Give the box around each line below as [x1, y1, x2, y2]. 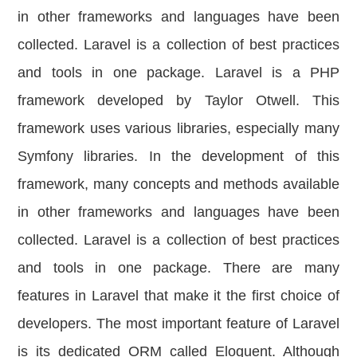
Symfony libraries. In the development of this [18, 148, 339, 165]
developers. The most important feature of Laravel [18, 316, 339, 332]
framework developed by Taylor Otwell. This [18, 92, 339, 109]
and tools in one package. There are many [18, 260, 339, 277]
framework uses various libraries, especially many [18, 120, 339, 137]
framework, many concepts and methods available [18, 176, 339, 193]
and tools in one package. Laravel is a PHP [18, 65, 339, 81]
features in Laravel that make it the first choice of [18, 288, 339, 304]
